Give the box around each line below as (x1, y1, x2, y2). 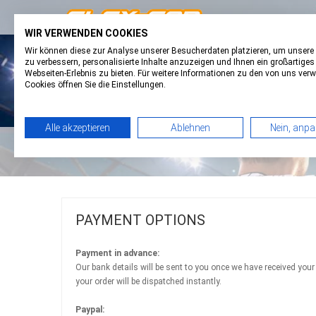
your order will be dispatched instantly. (75, 276, 221, 286)
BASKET (199, 47, 237, 58)
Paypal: (75, 305, 104, 315)
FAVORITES (89, 47, 142, 58)
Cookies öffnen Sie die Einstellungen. (25, 80, 166, 90)
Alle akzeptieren (44, 122, 110, 133)
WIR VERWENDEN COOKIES (25, 28, 147, 39)
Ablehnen (170, 122, 210, 133)
